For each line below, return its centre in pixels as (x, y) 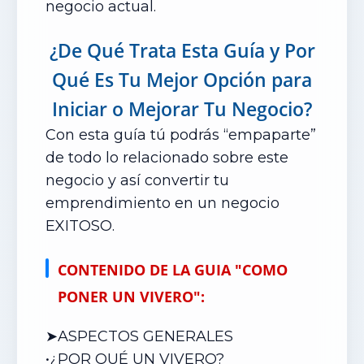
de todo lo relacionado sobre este (167, 158)
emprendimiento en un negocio (162, 203)
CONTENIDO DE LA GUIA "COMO (173, 270)
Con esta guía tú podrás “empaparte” (181, 135)
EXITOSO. (80, 226)
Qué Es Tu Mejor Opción (162, 80)
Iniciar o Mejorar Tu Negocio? (182, 109)
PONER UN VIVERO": (131, 297)
